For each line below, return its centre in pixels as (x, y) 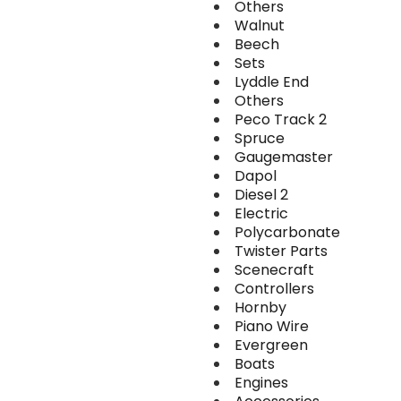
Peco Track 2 (281, 119)
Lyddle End (272, 82)
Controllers (274, 289)
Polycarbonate (287, 232)
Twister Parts (281, 251)
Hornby (260, 307)
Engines (261, 383)
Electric (261, 213)
